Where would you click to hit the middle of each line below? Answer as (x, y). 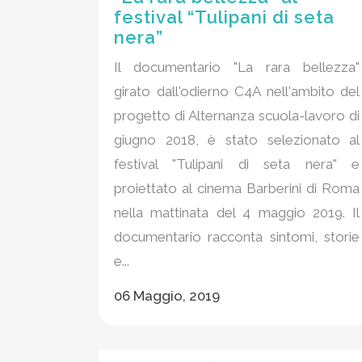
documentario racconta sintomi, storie (237, 236)
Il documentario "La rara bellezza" (237, 67)
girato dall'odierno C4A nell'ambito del (237, 91)
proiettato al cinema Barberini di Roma (237, 188)
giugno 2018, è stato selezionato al (237, 139)
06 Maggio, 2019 (167, 295)
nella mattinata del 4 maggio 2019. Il (237, 212)
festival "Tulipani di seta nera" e (237, 164)
